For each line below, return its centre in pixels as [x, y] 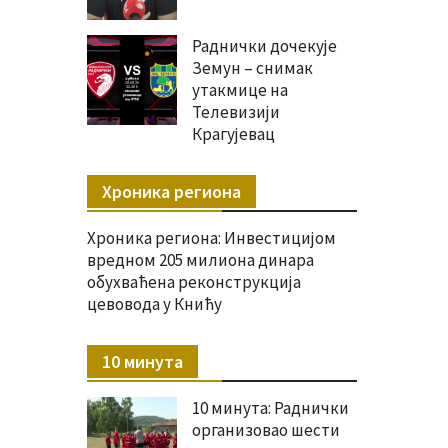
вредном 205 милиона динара [200, 260]
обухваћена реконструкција [194, 282]
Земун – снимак [252, 68]
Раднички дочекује [264, 46]
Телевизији [236, 112]
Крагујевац [233, 134]
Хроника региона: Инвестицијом [211, 238]
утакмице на [240, 90]
